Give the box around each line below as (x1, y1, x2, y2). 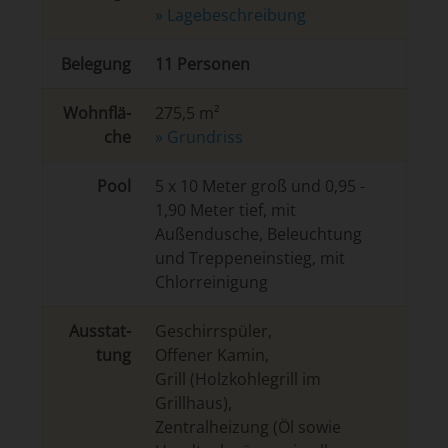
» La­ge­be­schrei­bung (154, 4, 306, 26)
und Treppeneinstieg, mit (154, 247, 345, 269)
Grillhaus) (154, 392, 228, 414)
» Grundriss (154, 126, 243, 148)
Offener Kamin (154, 344, 265, 366)
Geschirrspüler (154, 320, 268, 342)
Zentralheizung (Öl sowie (154, 416, 341, 438)
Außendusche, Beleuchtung (154, 223, 362, 245)
